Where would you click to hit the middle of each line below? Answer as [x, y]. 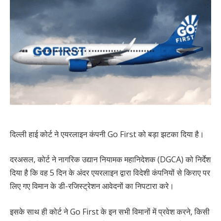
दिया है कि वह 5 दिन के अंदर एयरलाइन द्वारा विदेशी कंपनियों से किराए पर [110, 173]
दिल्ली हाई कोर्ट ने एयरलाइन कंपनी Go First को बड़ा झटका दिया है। [107, 134]
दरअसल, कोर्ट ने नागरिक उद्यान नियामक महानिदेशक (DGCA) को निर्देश [110, 160]
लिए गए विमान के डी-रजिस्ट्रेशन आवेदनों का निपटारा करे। [92, 186]
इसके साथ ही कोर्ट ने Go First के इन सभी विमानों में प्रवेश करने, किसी [110, 211]
